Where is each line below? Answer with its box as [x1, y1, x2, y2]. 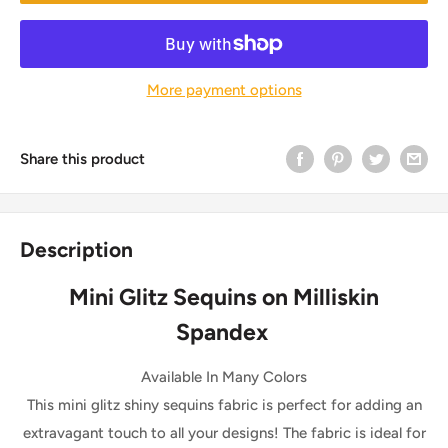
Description [20, 237, 133, 263]
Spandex [175, 317, 273, 346]
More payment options [146, 80, 302, 99]
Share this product [20, 149, 145, 168]
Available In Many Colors [141, 368, 307, 387]
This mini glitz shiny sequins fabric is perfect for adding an [26, 396, 422, 415]
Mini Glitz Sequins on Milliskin [69, 282, 379, 311]
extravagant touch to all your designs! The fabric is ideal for [22, 424, 426, 443]
